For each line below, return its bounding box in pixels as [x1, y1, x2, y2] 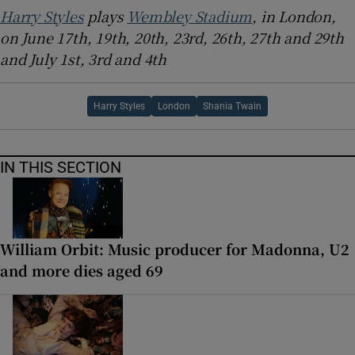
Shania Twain [203, 101, 261, 111]
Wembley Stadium [127, 5, 253, 26]
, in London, [252, 5, 336, 26]
